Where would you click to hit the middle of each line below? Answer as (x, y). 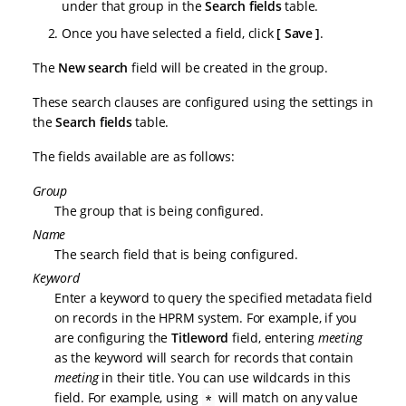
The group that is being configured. (159, 211)
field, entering (273, 338)
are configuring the (113, 338)
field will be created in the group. (228, 68)
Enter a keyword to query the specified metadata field (213, 298)
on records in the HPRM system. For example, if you (206, 318)
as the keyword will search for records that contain (204, 358)
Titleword (200, 338)
